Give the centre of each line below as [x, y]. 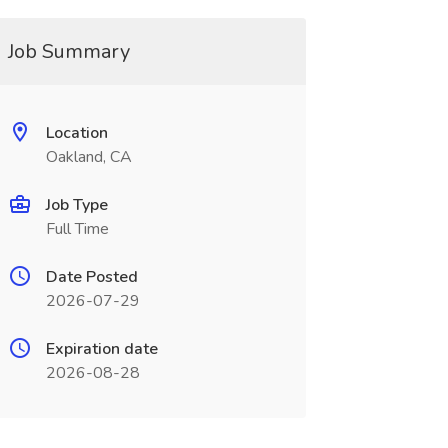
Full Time [77, 229]
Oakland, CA [88, 157]
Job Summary [68, 51]
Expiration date [101, 349]
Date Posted [91, 277]
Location [76, 133]
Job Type [76, 205]
